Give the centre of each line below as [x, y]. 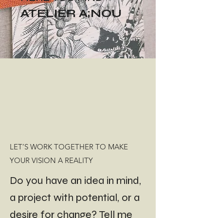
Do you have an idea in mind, [75, 181]
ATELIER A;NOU [71, 13]
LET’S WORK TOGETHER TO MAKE [69, 147]
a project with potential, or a [75, 198]
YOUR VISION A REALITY [51, 160]
